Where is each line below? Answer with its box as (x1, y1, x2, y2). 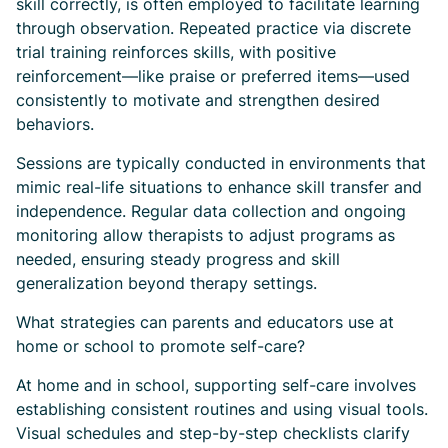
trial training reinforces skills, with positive (16, 42, 336, 62)
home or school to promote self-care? (16, 336, 305, 356)
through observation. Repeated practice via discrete (16, 18, 411, 38)
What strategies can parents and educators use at (16, 312, 394, 332)
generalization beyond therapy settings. (16, 273, 317, 293)
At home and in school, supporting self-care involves (16, 375, 416, 395)
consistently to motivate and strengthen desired (16, 90, 380, 110)
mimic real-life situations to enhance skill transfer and (16, 177, 422, 197)
